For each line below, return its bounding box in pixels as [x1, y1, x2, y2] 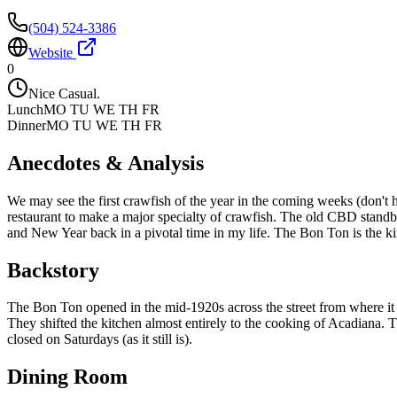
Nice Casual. [28, 85, 100, 101]
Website [28, 44, 76, 60]
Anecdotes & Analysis [7, 151, 204, 175]
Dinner [7, 117, 46, 133]
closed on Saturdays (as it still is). [7, 331, 192, 347]
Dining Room [7, 365, 128, 389]
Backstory [7, 258, 99, 282]
